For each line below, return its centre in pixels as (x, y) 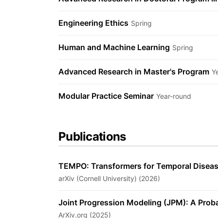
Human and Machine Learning (114, 47)
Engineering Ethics (93, 23)
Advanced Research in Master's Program (134, 72)
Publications (92, 136)
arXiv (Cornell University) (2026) (109, 178)
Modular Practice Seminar (106, 96)
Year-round (174, 96)
